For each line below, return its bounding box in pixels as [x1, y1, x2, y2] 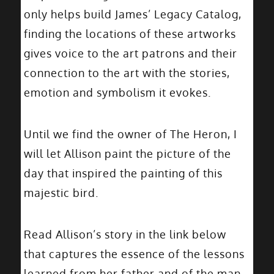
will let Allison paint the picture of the [23, 147, 231, 160]
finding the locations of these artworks [23, 27, 236, 40]
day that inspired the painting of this [23, 166, 223, 180]
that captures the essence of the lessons [23, 247, 245, 261]
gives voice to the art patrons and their [23, 46, 237, 60]
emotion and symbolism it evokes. [23, 86, 211, 99]
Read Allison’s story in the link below [23, 228, 226, 241]
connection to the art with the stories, [23, 66, 230, 80]
